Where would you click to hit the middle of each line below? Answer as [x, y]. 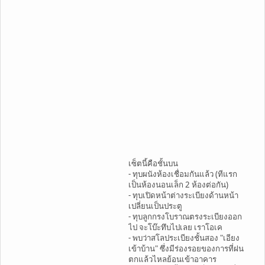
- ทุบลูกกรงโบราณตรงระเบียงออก [185, 216]
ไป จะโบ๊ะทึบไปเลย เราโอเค [175, 227]
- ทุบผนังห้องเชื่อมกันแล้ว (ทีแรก [183, 174]
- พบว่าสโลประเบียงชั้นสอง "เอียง [184, 237]
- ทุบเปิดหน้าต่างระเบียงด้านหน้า [183, 195]
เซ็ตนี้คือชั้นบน [153, 163]
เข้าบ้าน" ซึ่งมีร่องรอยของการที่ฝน [186, 248]
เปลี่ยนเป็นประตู [155, 206]
